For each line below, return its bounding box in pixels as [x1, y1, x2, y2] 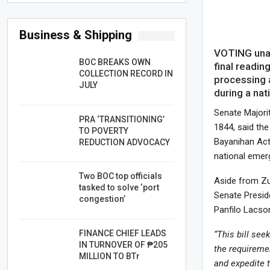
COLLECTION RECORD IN [79, 69, 174, 79]
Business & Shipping [19, 28, 133, 43]
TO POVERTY [79, 125, 129, 136]
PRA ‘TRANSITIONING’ [79, 114, 165, 124]
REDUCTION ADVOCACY [79, 137, 171, 147]
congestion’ [79, 194, 126, 204]
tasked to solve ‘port [79, 183, 160, 193]
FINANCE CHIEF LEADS [79, 228, 167, 238]
